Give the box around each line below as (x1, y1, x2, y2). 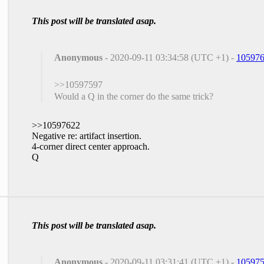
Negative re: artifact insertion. (32, 130, 141, 141)
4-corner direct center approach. (32, 141, 150, 151)
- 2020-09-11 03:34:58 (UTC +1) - (103, 52, 236, 62)
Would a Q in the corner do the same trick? (54, 91, 213, 101)
